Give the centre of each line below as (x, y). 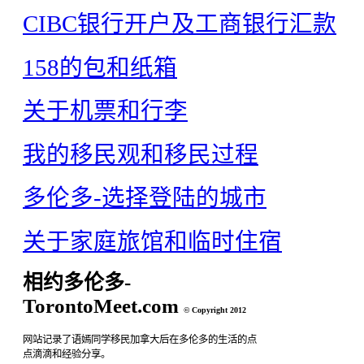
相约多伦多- (77, 282)
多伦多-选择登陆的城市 (145, 198)
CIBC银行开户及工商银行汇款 (180, 24)
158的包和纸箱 (100, 67)
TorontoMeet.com (103, 305)
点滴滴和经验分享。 (67, 354)
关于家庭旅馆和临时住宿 (152, 241)
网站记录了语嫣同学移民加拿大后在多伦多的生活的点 (140, 339)
